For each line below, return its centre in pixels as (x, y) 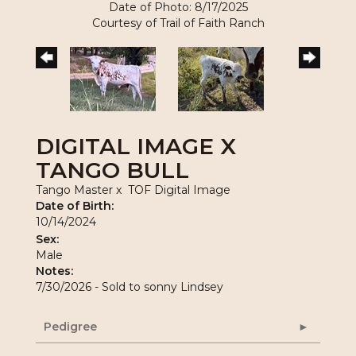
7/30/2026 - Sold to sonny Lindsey (130, 286)
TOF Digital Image (179, 190)
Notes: (54, 271)
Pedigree (70, 326)
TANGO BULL (112, 170)
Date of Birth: (75, 205)
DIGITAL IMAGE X (136, 146)
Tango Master (74, 190)
